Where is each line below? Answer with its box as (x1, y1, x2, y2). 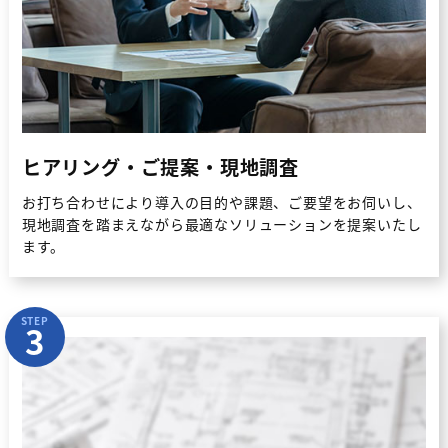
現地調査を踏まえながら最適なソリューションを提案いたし (21, 214, 422, 234)
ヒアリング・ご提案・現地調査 (21, 153, 300, 181)
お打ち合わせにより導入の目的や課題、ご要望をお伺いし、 (21, 192, 422, 212)
